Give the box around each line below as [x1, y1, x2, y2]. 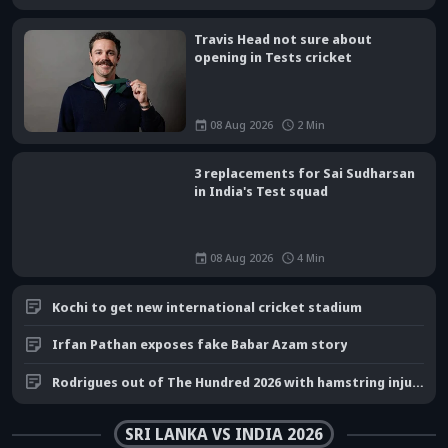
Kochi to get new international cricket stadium [52, 297, 362, 316]
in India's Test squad [194, 181, 328, 200]
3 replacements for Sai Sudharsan [194, 163, 415, 182]
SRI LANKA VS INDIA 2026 [125, 423, 323, 446]
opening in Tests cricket [194, 48, 352, 67]
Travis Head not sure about [194, 30, 372, 49]
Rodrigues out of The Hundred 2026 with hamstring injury [412, 372, 424, 391]
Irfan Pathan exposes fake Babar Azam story [52, 335, 347, 354]
